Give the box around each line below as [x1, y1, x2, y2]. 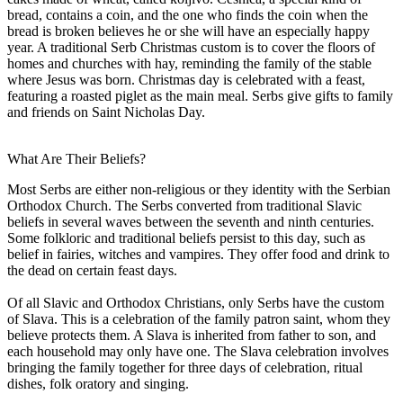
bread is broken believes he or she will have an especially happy [7, 22, 370, 39]
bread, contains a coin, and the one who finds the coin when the [7, 6, 368, 22]
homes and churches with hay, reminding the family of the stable [7, 55, 372, 71]
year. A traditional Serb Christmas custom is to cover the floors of [7, 39, 375, 55]
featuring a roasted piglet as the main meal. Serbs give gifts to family [7, 87, 393, 103]
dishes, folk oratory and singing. [7, 375, 189, 391]
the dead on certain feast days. [7, 262, 177, 278]
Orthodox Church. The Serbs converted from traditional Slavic [7, 197, 362, 213]
